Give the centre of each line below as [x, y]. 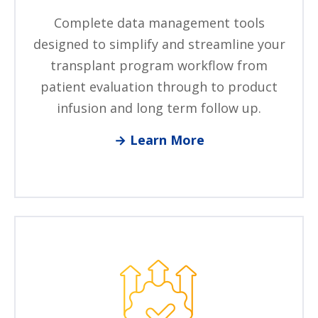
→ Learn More [159, 140]
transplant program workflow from [159, 66]
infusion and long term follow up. [159, 108]
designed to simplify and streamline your [159, 44]
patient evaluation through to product [159, 87]
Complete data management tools [159, 23]
